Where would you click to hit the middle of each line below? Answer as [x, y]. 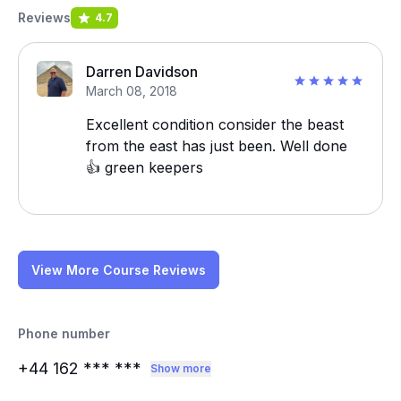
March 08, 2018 [132, 91]
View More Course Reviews [119, 270]
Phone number [64, 333]
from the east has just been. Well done [217, 146]
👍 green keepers [145, 167]
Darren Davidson [142, 72]
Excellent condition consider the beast [215, 124]
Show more [181, 368]
